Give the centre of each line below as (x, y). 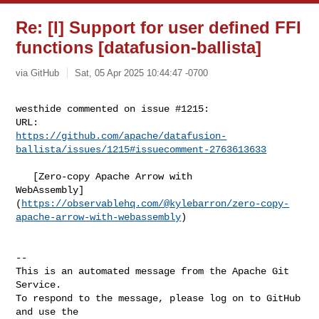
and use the (47, 312)
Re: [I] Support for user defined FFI (159, 27)
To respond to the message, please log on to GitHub (158, 298)
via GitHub (38, 73)
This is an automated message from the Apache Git (153, 271)
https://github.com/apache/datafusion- (121, 136)
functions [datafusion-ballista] (139, 47)
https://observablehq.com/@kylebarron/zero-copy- (156, 203)
